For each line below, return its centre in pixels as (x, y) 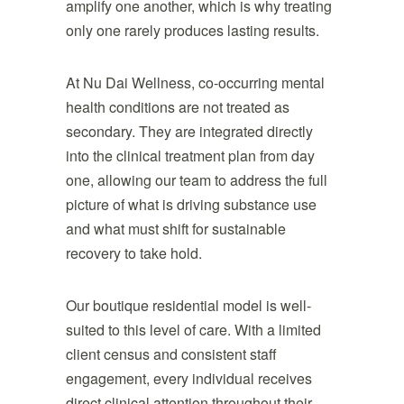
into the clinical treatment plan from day (190, 156)
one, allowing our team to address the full (196, 180)
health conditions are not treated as (177, 107)
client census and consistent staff (171, 354)
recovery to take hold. (133, 253)
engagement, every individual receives (188, 378)
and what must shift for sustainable (175, 229)
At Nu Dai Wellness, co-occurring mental (195, 83)
